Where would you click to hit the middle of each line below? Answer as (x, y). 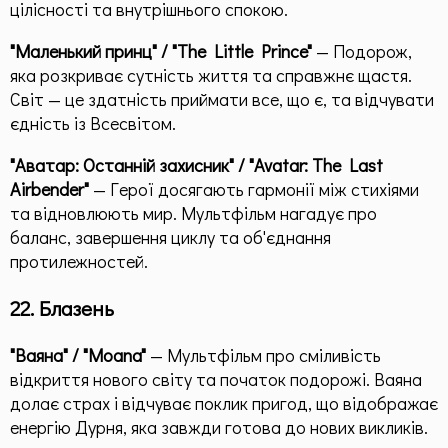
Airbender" (49, 188)
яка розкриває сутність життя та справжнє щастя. (211, 74)
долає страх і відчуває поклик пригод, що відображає (224, 402)
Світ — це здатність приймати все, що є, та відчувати (222, 98)
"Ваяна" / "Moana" (78, 354)
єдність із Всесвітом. (93, 122)
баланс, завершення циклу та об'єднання (170, 236)
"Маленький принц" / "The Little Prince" (161, 50)
